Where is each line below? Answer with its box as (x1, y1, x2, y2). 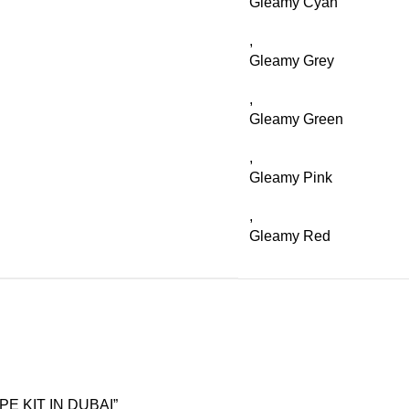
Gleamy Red (249, 228, 330, 244)
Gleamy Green (249, 111, 343, 127)
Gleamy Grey (249, 53, 334, 68)
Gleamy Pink (249, 170, 332, 185)
